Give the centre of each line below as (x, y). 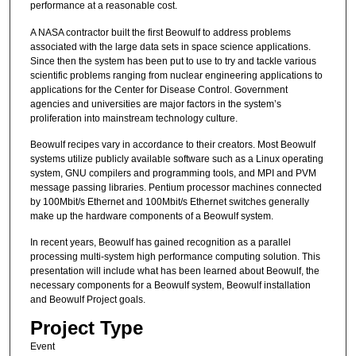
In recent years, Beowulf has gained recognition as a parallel (160, 243)
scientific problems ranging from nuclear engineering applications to (176, 75)
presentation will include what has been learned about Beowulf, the (174, 271)
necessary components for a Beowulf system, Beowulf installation (170, 286)
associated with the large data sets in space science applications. (170, 46)
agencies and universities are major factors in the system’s (155, 104)
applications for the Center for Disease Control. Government (159, 89)
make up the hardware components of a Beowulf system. (151, 216)
